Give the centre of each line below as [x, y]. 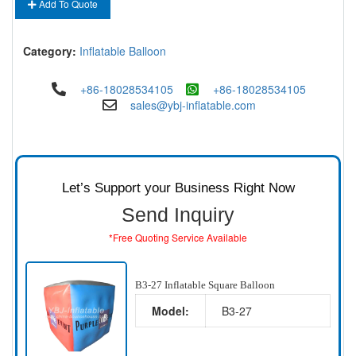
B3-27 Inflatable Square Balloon [205, 285]
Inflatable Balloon [123, 51]
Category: [50, 51]
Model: [170, 311]
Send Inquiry [178, 215]
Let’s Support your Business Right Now [178, 188]
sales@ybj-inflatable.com [193, 105]
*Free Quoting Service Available [178, 237]
